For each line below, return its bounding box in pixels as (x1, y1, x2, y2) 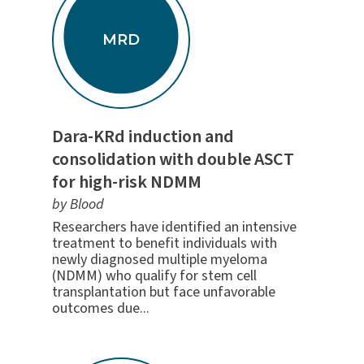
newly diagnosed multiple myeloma (51, 249, 267, 270)
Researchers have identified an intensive (51, 216, 297, 237)
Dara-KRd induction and (51, 123, 234, 149)
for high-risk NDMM (51, 168, 201, 195)
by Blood (51, 193, 104, 214)
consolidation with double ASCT (51, 145, 294, 172)
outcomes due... (51, 297, 149, 318)
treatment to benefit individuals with (51, 232, 277, 253)
